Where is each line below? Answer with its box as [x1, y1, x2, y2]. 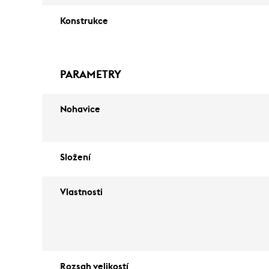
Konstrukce [60, 17, 108, 26]
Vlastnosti [60, 188, 103, 197]
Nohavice [60, 105, 100, 114]
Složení [60, 153, 91, 162]
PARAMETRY [60, 69, 121, 80]
